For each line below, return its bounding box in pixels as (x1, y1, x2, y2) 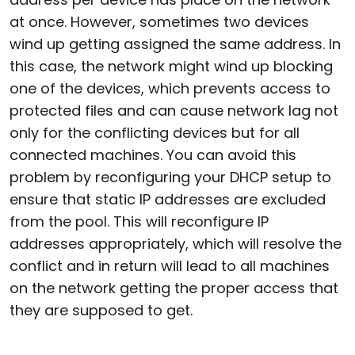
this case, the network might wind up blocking (10, 55, 333, 76)
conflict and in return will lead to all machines (10, 255, 330, 276)
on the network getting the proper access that (10, 277, 338, 298)
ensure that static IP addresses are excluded (10, 189, 326, 209)
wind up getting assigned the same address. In (10, 33, 341, 54)
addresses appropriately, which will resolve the (10, 233, 342, 254)
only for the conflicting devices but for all (10, 122, 300, 143)
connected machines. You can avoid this (10, 144, 296, 165)
